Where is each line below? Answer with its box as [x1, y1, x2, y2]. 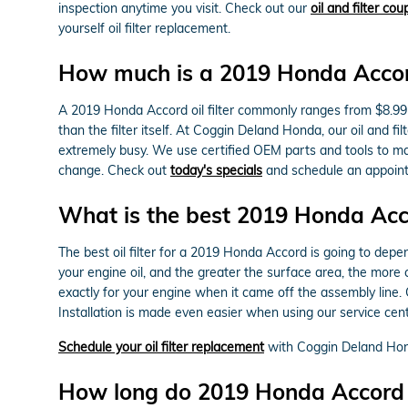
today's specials [170, 161, 262, 178]
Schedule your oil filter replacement [58, 338, 264, 355]
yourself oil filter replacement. [58, 19, 230, 36]
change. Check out [58, 161, 170, 178]
